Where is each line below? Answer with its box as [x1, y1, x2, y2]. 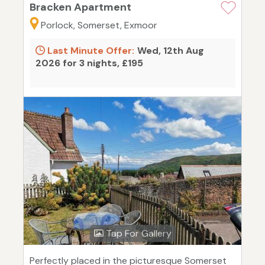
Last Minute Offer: [45, 44, 134, 57]
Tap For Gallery [103, 227, 172, 240]
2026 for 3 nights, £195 [35, 57, 143, 70]
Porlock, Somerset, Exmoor [41, 19, 157, 32]
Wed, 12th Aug [137, 44, 204, 57]
